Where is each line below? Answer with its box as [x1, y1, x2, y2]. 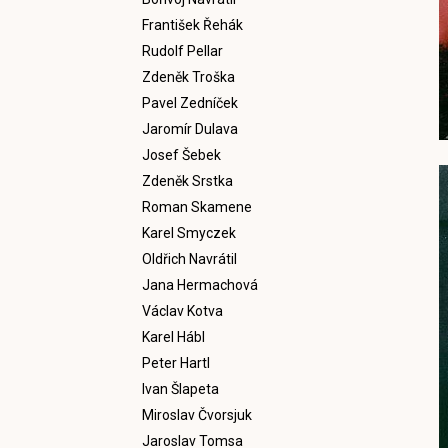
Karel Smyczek [142, 225, 236, 241]
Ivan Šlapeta [142, 381, 219, 397]
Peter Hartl [142, 355, 210, 371]
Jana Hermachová [142, 277, 258, 293]
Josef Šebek [142, 147, 221, 163]
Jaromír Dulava [142, 121, 238, 137]
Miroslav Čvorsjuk [142, 407, 252, 423]
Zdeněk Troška [142, 69, 235, 85]
